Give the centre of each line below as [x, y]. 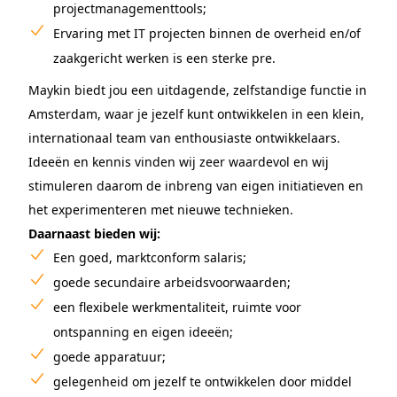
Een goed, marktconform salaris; [150, 257]
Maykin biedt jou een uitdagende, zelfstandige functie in [198, 90]
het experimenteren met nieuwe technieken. [161, 210]
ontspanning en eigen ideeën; [143, 332]
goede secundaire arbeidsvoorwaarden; [172, 282]
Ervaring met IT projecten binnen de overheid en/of [207, 33]
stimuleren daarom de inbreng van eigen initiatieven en [196, 186]
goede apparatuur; [109, 357]
